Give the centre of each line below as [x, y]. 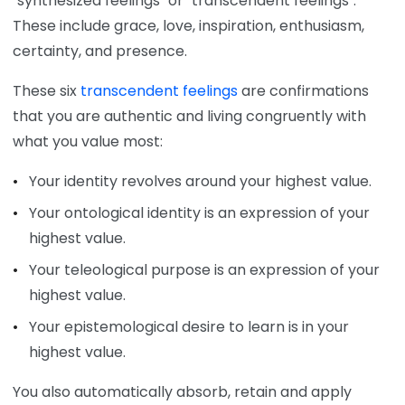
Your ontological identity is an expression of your [199, 213]
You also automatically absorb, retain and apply [182, 391]
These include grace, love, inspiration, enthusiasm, [188, 26]
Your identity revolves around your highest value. [200, 182]
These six [47, 91]
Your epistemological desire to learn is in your [188, 326]
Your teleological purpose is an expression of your [204, 269]
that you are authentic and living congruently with [189, 117]
